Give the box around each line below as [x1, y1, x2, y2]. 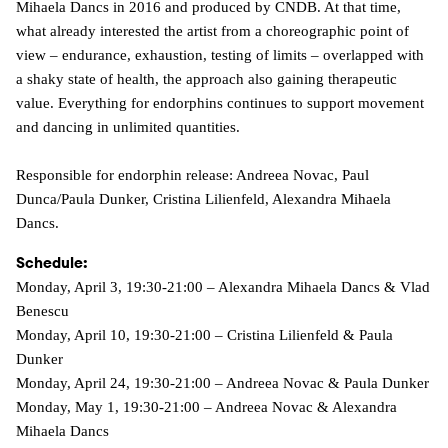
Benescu [16, 302, 69, 319]
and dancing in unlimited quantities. [16, 118, 240, 135]
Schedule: [16, 252, 88, 272]
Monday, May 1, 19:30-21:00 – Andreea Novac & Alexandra [16, 398, 397, 415]
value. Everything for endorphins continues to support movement [16, 94, 424, 111]
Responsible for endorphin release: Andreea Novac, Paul [16, 166, 369, 183]
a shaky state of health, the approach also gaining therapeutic [16, 70, 397, 87]
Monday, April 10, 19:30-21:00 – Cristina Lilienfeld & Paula [16, 326, 393, 343]
